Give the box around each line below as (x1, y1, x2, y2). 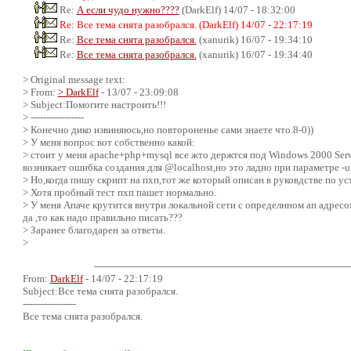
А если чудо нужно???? (76, 3, 179, 16)
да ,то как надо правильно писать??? (22, 211, 183, 223)
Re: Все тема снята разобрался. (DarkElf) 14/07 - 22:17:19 (59, 18, 313, 31)
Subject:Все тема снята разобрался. (22, 284, 178, 297)
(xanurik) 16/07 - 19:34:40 (196, 48, 313, 60)
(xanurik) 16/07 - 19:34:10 (196, 33, 313, 45)
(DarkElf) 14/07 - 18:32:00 (179, 3, 295, 16)
